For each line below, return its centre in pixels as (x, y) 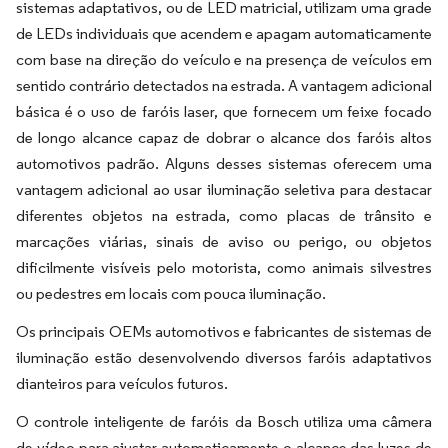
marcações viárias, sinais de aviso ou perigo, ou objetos (224, 241)
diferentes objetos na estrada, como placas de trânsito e (224, 215)
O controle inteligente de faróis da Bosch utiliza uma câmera (224, 421)
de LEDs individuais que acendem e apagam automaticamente (224, 33)
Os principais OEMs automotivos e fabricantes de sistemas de (224, 331)
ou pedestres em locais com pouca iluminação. (171, 293)
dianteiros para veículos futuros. (122, 383)
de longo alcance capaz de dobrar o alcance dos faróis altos (224, 137)
